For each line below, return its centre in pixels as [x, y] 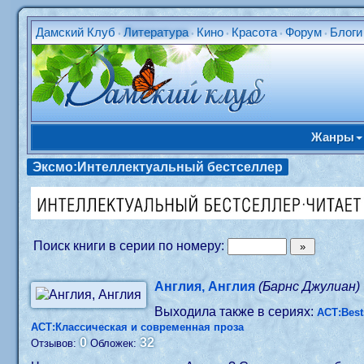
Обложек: [115, 343]
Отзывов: [56, 343]
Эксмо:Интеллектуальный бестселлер [158, 167]
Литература [156, 32]
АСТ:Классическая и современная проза [138, 327]
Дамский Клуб [76, 32]
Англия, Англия [205, 286]
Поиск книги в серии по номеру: [128, 246]
